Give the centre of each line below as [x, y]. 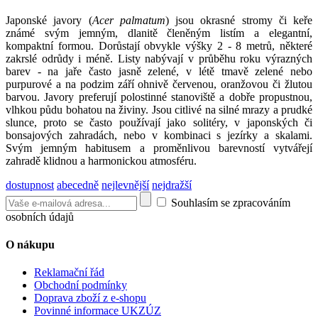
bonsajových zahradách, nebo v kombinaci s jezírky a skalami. [159, 135]
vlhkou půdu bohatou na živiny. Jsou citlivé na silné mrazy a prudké [159, 109]
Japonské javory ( [49, 20]
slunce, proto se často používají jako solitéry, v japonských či [159, 122]
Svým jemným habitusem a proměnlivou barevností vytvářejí [159, 148]
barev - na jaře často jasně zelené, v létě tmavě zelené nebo [159, 71]
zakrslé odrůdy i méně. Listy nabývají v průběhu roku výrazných [159, 58]
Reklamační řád [69, 273]
